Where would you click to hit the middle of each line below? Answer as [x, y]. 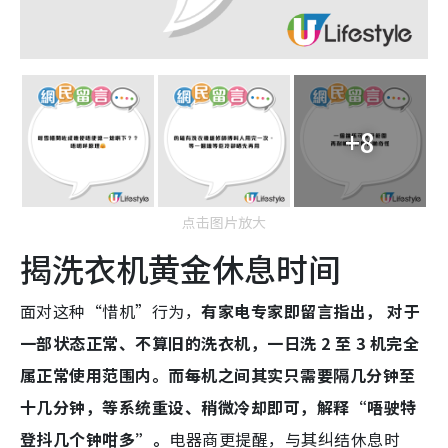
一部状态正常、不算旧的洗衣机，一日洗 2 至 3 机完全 [220, 343]
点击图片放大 [224, 222]
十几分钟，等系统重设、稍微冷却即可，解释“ [194, 407]
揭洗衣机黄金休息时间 [180, 268]
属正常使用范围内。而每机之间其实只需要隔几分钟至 [218, 375]
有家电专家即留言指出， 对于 [311, 311]
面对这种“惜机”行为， [111, 311]
